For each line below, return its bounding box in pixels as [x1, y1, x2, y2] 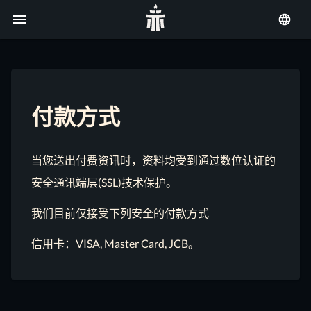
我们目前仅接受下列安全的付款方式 [31, 205, 210, 219]
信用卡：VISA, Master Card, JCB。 [31, 236, 200, 250]
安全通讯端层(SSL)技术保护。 [31, 175, 178, 189]
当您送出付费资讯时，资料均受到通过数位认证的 [31, 153, 276, 167]
